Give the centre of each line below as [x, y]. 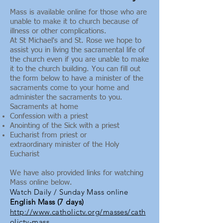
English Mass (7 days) [47, 202]
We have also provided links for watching [77, 173]
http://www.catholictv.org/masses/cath [78, 212]
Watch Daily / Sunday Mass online [69, 192]
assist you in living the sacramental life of [77, 50]
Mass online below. [41, 182]
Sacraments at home [44, 107]
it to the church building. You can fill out [75, 69]
